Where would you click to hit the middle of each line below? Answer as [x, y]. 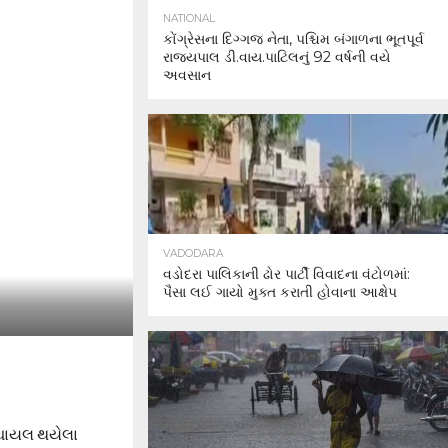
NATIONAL [189, 18]
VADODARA [193, 253]
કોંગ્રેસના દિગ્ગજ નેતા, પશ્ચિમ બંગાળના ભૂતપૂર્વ [293, 39]
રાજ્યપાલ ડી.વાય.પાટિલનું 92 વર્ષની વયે [276, 57]
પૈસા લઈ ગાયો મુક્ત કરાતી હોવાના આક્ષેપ [280, 292]
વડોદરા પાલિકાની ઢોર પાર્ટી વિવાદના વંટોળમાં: [286, 274]
